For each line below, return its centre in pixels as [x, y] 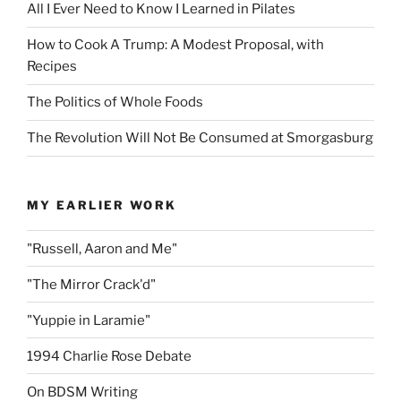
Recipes [52, 66]
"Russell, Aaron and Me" [102, 248]
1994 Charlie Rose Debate [109, 356]
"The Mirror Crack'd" [91, 284]
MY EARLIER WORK [102, 205]
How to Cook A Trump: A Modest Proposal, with [175, 45]
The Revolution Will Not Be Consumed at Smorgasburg [200, 138]
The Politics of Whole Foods [115, 102]
